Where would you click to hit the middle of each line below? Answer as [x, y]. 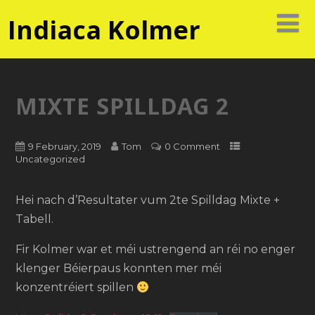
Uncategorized [50, 159]
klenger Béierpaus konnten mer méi [118, 269]
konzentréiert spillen [76, 288]
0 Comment [192, 147]
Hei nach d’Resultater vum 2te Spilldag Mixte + [147, 200]
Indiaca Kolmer [104, 30]
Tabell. [34, 219]
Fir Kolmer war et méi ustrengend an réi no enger [155, 250]
